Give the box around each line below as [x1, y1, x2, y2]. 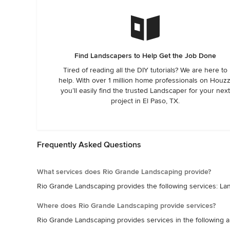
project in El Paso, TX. [110, 97, 180, 105]
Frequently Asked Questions [37, 140, 141, 150]
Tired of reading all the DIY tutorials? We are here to [63, 66, 227, 74]
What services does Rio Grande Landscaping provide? [37, 167, 211, 176]
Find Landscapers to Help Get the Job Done [74, 51, 216, 60]
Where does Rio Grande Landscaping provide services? [37, 201, 216, 210]
